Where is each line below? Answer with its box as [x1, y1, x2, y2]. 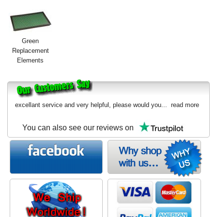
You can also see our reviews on [22, 124, 136, 132]
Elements [17, 57, 44, 64]
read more [171, 101, 199, 109]
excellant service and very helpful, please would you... [15, 101, 171, 109]
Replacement [12, 47, 49, 55]
